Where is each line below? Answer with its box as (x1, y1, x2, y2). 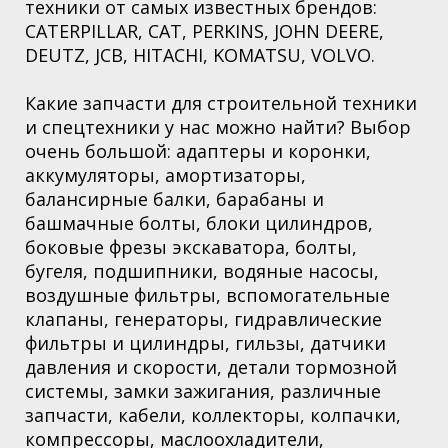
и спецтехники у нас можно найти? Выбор (25, 114, 411, 139)
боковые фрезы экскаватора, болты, (25, 234, 357, 259)
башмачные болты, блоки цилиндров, (25, 210, 373, 235)
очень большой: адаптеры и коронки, (25, 138, 371, 163)
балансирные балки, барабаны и (25, 186, 324, 211)
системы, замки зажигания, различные (25, 378, 381, 403)
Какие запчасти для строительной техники (25, 90, 417, 115)
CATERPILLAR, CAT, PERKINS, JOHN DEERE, (25, 18, 384, 43)
